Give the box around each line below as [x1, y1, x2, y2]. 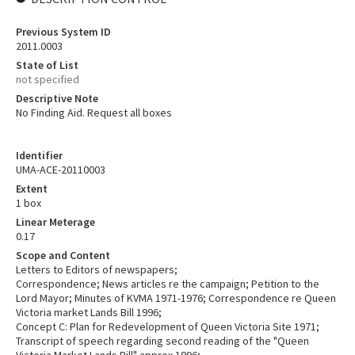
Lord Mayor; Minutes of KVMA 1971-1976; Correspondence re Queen [16, 291, 336, 305]
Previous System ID [16, 25, 111, 39]
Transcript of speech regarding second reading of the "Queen [16, 334, 309, 348]
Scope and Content [16, 248, 110, 262]
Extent [16, 181, 48, 196]
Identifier [16, 148, 63, 162]
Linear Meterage [16, 215, 95, 229]
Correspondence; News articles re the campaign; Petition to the [16, 277, 319, 291]
